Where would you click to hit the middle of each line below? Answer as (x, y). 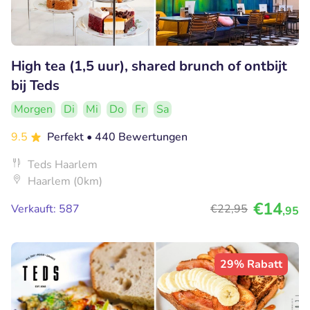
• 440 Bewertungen (137, 137)
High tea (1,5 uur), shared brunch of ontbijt (149, 66)
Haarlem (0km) (65, 181)
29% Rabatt (251, 264)
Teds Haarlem (63, 164)
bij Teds (35, 85)
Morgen (33, 109)
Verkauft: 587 (45, 209)
